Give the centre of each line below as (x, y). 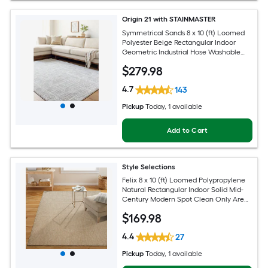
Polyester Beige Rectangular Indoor (179, 43)
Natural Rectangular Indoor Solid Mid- (183, 190)
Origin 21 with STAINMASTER (169, 19)
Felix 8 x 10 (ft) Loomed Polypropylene (184, 180)
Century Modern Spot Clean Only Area (185, 200)
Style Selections (149, 167)
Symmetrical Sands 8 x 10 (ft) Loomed (184, 33)
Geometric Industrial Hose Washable (182, 52)
